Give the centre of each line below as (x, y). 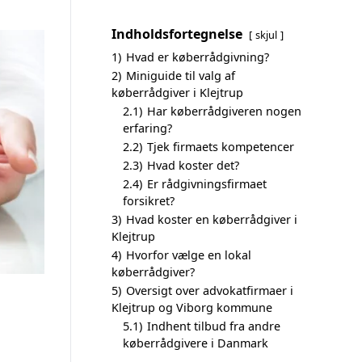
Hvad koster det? (193, 165)
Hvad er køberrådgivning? (198, 57)
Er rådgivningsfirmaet (207, 184)
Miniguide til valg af (181, 76)
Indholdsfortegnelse (177, 34)
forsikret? (149, 201)
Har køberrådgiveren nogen (224, 111)
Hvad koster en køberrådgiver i (212, 219)
